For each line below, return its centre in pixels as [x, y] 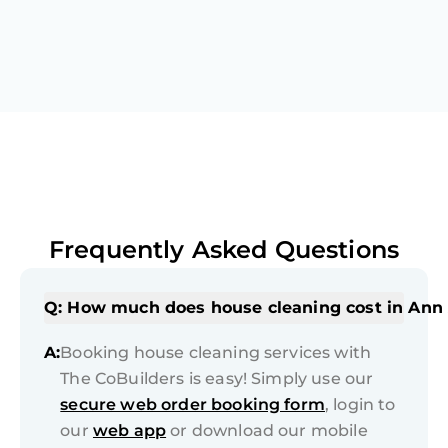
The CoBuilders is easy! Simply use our [217, 379]
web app [129, 431]
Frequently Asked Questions [224, 250]
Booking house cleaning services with [216, 353]
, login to [360, 405]
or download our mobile [267, 431]
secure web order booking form [192, 405]
